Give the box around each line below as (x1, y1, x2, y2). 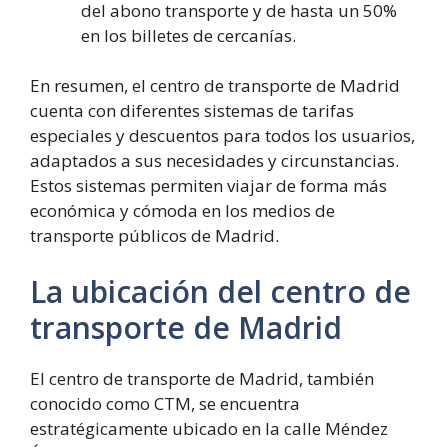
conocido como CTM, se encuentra (30, 391, 300, 415)
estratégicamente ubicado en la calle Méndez (30, 416, 388, 440)
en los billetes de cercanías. (81, 23, 296, 47)
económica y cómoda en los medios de (30, 199, 335, 222)
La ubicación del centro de (30, 270, 411, 312)
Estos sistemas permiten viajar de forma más (30, 174, 387, 197)
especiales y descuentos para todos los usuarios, (30, 124, 415, 147)
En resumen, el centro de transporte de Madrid (30, 74, 400, 97)
